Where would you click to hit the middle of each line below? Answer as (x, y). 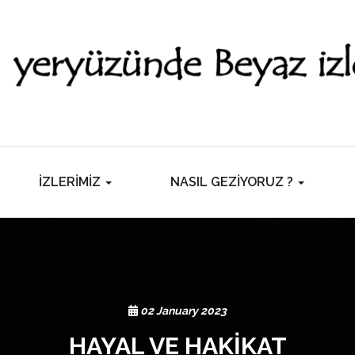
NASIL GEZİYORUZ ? (233, 182)
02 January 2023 (182, 311)
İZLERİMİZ (71, 182)
